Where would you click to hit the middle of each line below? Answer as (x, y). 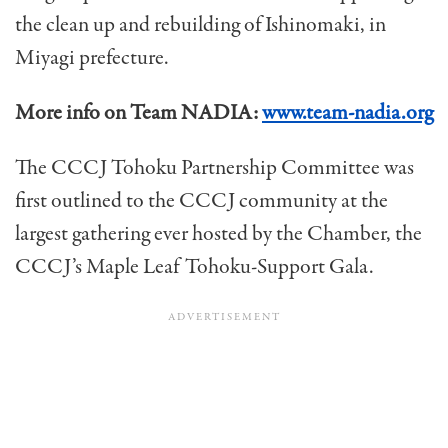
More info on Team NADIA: (138, 112)
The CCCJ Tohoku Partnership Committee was (214, 167)
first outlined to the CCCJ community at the (201, 200)
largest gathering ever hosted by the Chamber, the (218, 233)
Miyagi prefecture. (92, 57)
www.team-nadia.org (347, 112)
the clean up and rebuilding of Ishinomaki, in (200, 24)
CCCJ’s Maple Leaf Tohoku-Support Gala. (194, 266)
